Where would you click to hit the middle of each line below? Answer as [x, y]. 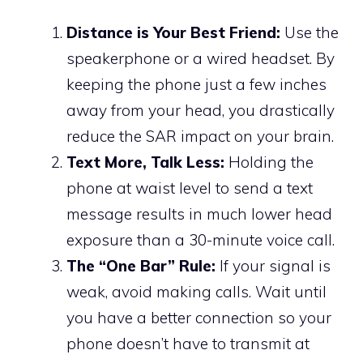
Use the [310, 32]
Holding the [269, 162]
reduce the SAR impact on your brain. [200, 136]
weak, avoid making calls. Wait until [196, 291]
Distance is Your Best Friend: [173, 32]
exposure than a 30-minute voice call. [201, 239]
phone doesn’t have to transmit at [188, 343]
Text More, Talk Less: [145, 162]
